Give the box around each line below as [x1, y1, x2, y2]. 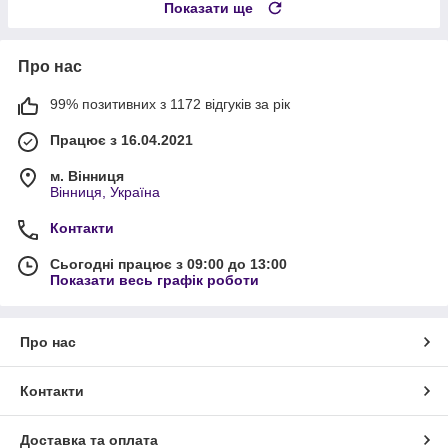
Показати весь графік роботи [50, 271, 259, 288]
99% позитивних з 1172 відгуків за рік [50, 95, 290, 112]
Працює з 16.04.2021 [50, 131, 193, 148]
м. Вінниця [50, 167, 124, 184]
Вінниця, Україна [50, 183, 160, 200]
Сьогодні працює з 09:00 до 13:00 [50, 255, 287, 272]
